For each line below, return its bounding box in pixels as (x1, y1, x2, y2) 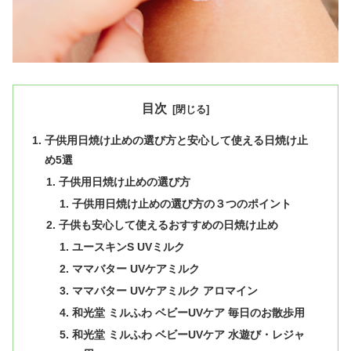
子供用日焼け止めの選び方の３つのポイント (71, 197, 291, 210)
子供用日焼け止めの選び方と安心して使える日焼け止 (45, 133, 309, 147)
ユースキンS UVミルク (71, 241, 185, 254)
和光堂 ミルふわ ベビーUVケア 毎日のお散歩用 (71, 306, 305, 319)
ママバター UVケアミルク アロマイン (71, 284, 258, 298)
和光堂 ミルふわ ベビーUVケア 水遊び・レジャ (71, 327, 305, 341)
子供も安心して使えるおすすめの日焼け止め (58, 219, 278, 232)
